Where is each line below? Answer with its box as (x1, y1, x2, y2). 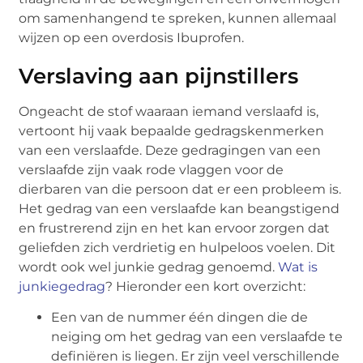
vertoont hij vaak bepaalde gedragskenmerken (19, 123, 325, 139)
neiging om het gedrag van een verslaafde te (51, 329, 344, 345)
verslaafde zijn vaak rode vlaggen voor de (19, 162, 284, 178)
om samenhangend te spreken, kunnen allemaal (19, 11, 337, 27)
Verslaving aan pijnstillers (19, 63, 299, 90)
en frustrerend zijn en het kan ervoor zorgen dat (19, 220, 331, 237)
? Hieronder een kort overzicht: (105, 279, 306, 295)
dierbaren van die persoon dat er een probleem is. (19, 181, 342, 198)
